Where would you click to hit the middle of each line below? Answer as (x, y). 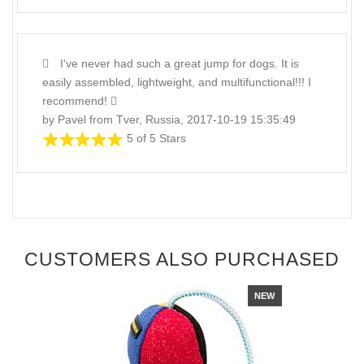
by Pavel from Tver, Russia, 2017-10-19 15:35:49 (169, 120)
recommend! (76, 101)
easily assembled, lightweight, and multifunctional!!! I (177, 82)
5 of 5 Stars (156, 139)
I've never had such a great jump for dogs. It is (178, 64)
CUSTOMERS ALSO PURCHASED (182, 259)
